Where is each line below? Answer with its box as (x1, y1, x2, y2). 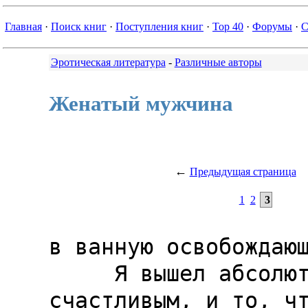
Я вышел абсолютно (48, 261, 114, 287)
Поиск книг (51, 21, 107, 32)
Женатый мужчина (48, 91, 233, 116)
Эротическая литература (50, 56, 166, 68)
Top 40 (212, 21, 243, 32)
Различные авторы (174, 56, 262, 68)
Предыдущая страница (189, 165, 296, 177)
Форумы (252, 21, 292, 32)
